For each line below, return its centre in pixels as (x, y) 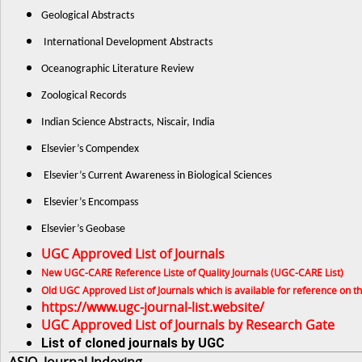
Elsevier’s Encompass (90, 202)
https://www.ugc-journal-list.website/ (153, 307)
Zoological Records (84, 96)
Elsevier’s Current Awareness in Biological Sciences (156, 176)
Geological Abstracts (88, 16)
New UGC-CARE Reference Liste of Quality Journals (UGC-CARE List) (192, 272)
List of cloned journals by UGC (133, 343)
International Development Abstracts (127, 42)
